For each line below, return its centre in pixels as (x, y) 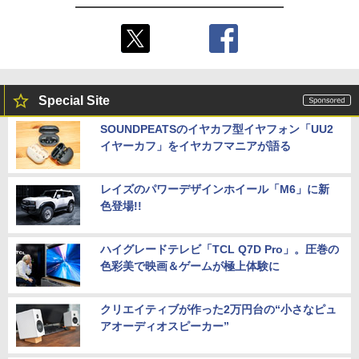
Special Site (74, 101)
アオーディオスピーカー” (165, 327)
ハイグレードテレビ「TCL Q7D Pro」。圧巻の (220, 250)
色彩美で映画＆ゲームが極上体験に (190, 266)
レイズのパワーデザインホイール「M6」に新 (215, 190)
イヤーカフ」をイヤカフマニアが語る (196, 146)
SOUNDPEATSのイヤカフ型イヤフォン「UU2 (217, 129)
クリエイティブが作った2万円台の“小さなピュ (218, 310)
